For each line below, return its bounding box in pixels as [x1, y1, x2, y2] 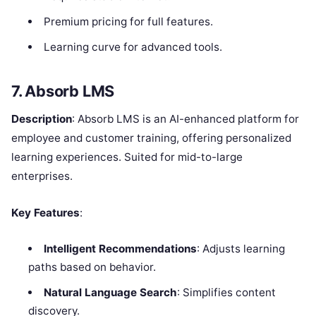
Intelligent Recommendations [43, 241, 197, 255]
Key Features [11, 205, 80, 219]
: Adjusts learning [196, 241, 285, 255]
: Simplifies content [176, 285, 276, 299]
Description [11, 111, 72, 126]
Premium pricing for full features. [43, 15, 213, 28]
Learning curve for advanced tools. [43, 40, 222, 54]
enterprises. [11, 169, 73, 183]
